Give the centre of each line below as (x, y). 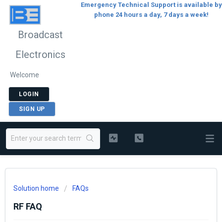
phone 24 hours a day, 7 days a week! (151, 15)
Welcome (25, 75)
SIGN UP (32, 109)
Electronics (40, 54)
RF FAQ (28, 206)
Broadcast (40, 34)
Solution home (37, 188)
